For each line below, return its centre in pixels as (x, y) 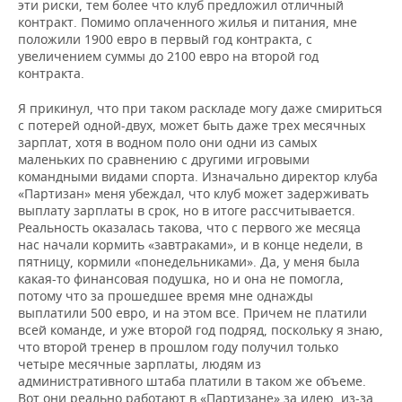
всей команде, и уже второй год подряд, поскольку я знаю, (201, 330)
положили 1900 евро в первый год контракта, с (165, 39)
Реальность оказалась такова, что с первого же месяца (189, 228)
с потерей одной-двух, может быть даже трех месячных (192, 126)
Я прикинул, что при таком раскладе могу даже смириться (200, 109)
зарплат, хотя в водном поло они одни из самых (167, 143)
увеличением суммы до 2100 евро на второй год (168, 57)
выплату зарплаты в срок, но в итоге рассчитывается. (187, 211)
